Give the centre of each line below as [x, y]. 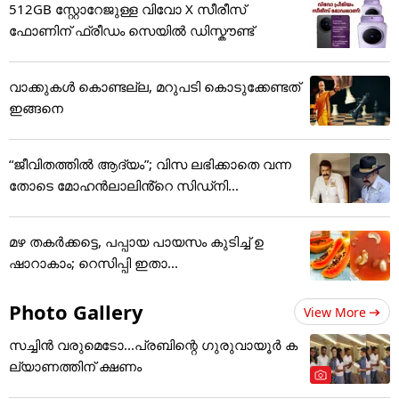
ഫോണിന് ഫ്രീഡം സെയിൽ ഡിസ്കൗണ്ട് [131, 69]
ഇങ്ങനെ [36, 147]
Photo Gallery [76, 350]
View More [335, 351]
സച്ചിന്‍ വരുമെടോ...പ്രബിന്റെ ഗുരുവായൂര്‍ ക [153, 383]
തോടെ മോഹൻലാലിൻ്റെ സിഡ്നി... [124, 224]
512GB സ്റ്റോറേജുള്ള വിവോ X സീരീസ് [127, 48]
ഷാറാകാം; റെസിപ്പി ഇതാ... [94, 301]
